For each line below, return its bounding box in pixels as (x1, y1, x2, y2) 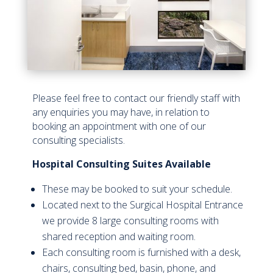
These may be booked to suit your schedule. (41, 182, 232, 196)
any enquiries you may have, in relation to (32, 105, 210, 119)
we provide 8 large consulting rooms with (41, 213, 219, 227)
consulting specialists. (32, 133, 125, 147)
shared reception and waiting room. (41, 229, 196, 243)
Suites (132, 157, 163, 171)
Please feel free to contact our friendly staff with (32, 91, 240, 105)
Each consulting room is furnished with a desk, (41, 245, 241, 259)
